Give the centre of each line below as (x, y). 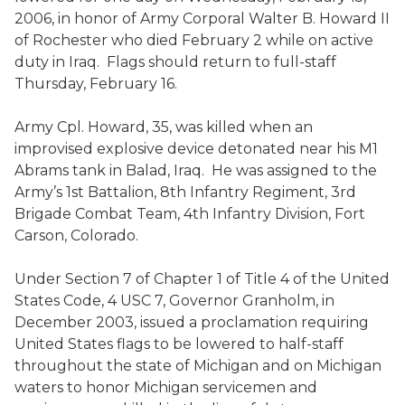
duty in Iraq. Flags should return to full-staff (175, 62)
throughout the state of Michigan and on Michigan (198, 366)
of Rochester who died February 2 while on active (194, 40)
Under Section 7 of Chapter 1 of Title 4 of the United (202, 279)
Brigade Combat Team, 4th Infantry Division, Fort (190, 214)
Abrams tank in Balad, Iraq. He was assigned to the (196, 170)
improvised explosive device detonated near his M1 (196, 149)
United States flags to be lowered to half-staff (179, 344)
